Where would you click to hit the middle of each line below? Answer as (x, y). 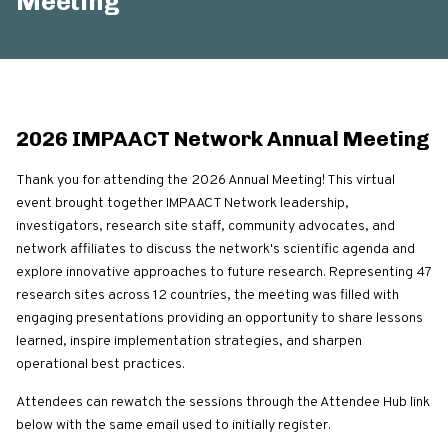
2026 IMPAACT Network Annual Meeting (223, 139)
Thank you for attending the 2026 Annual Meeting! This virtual (205, 181)
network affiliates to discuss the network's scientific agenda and (215, 250)
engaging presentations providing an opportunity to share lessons (219, 319)
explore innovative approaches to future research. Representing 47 (223, 273)
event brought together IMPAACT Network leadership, (182, 204)
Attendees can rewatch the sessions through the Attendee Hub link (223, 403)
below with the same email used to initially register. (175, 426)
